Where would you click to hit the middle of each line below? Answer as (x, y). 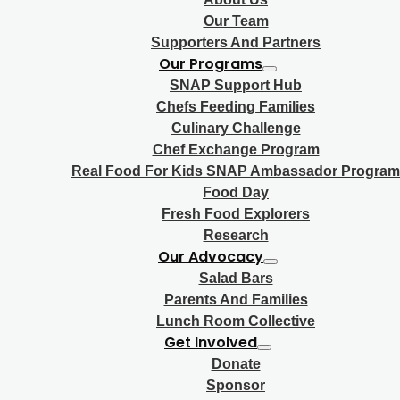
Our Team (236, 21)
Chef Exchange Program (236, 150)
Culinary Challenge (236, 128)
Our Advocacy (211, 257)
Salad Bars (236, 278)
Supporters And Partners (236, 42)
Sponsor (236, 385)
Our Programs (211, 64)
